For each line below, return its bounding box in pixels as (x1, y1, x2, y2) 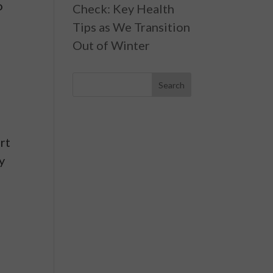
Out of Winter (73, 38, 151, 52)
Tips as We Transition (73, 19, 191, 34)
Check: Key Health (73, 1, 175, 16)
